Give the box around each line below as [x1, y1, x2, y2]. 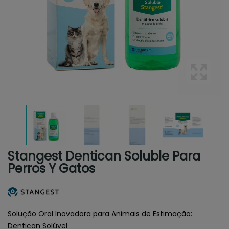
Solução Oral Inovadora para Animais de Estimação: [8, 208, 192, 219]
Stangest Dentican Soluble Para [8, 148, 200, 165]
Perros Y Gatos [8, 160, 95, 177]
